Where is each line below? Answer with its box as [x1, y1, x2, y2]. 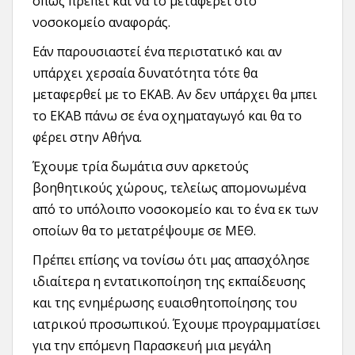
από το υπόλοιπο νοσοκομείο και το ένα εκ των [32, 200, 319, 219]
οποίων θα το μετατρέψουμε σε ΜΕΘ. [32, 222, 256, 240]
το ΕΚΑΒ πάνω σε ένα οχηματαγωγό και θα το [32, 107, 302, 125]
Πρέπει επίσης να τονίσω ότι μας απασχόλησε [32, 251, 310, 269]
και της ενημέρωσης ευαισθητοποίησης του [32, 294, 297, 312]
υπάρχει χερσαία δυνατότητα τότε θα [32, 64, 258, 82]
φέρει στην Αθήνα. [32, 128, 142, 147]
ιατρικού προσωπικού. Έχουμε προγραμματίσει [32, 315, 320, 334]
